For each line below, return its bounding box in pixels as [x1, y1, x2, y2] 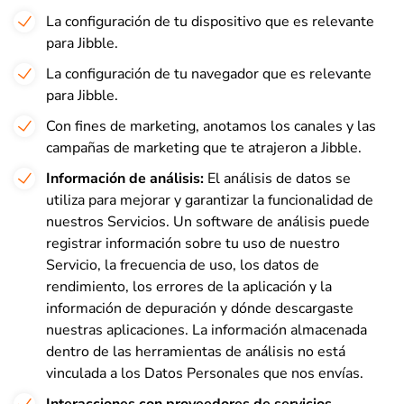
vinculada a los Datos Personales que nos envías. [46, 363, 363, 383]
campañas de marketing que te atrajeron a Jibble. [46, 138, 362, 158]
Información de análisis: [46, 169, 204, 188]
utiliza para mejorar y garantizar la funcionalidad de [46, 190, 373, 210]
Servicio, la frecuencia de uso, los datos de [46, 255, 319, 275]
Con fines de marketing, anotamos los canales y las [46, 116, 376, 136]
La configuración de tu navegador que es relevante [46, 64, 372, 84]
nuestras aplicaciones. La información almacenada [46, 320, 367, 340]
